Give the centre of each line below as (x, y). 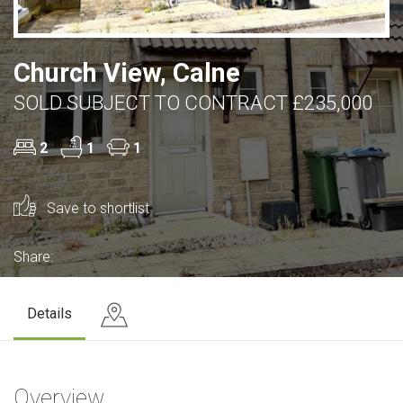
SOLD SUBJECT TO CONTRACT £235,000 (193, 102)
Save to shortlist (96, 208)
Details (49, 313)
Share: (33, 256)
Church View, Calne (127, 72)
